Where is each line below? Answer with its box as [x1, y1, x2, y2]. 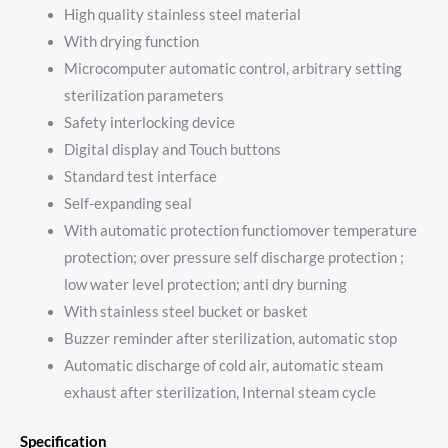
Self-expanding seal [63, 194, 192, 212]
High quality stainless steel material [63, 5, 301, 23]
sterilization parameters [63, 86, 224, 104]
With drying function [63, 32, 199, 50]
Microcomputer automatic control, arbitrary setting [63, 59, 402, 77]
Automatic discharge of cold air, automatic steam [63, 356, 383, 374]
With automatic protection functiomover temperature [63, 221, 417, 239]
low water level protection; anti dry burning [63, 275, 347, 293]
